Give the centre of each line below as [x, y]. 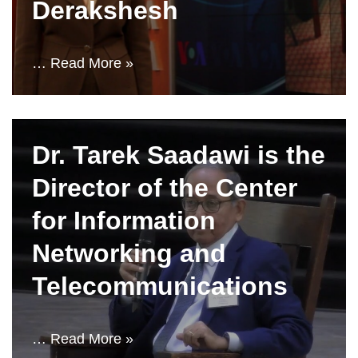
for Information [124, 221]
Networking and [129, 253]
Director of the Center [165, 188]
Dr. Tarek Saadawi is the [179, 155]
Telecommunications [160, 286]
